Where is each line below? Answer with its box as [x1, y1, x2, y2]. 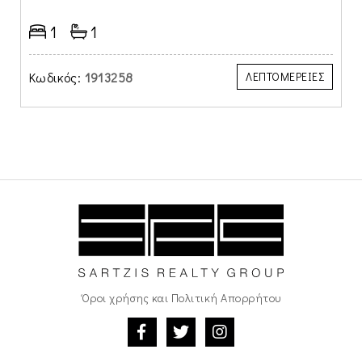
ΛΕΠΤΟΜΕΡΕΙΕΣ [246, 69, 324, 84]
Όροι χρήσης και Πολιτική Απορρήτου [81, 290, 281, 305]
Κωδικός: [29, 69, 82, 86]
